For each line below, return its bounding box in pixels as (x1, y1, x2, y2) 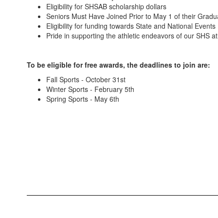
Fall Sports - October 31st (46, 74, 126, 84)
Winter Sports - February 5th (46, 84, 134, 94)
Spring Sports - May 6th (46, 94, 119, 104)
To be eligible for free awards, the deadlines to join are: (27, 60, 214, 70)
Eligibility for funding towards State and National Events (46, 21, 216, 31)
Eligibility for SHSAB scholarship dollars (46, 1, 166, 11)
